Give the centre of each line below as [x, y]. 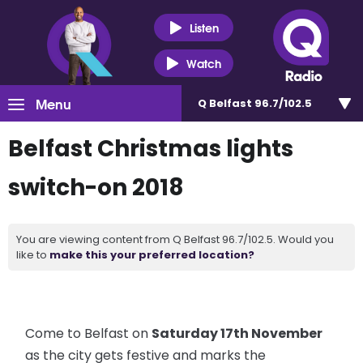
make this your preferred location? [152, 255]
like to [33, 255]
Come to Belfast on [89, 333]
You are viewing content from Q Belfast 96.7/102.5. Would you [175, 239]
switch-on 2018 [96, 188]
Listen [204, 27]
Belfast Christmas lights [151, 149]
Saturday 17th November [237, 333]
